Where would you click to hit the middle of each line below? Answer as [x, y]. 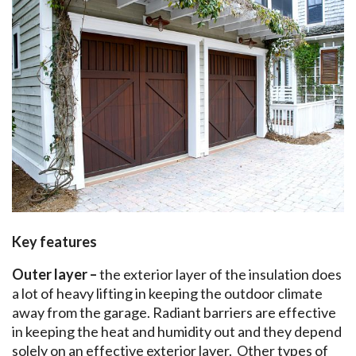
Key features [56, 241]
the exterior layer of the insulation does [221, 274]
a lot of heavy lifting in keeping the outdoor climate [167, 293]
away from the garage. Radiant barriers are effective [174, 312]
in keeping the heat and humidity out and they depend [177, 331]
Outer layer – [56, 274]
